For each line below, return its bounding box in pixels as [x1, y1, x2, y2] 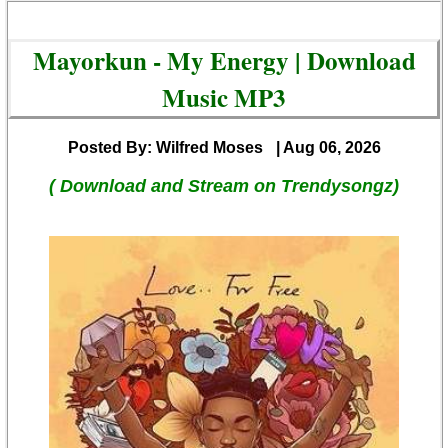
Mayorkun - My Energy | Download [32, 42, 416, 80]
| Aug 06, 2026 [275, 139, 381, 157]
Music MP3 [162, 79, 286, 117]
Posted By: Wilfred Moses [67, 139, 263, 157]
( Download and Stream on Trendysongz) [49, 176, 399, 197]
